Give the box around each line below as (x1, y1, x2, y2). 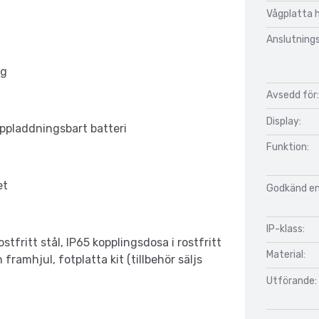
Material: (266, 249, 305, 261)
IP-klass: (266, 222, 305, 235)
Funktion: (266, 141, 309, 154)
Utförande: (266, 274, 317, 287)
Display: (266, 115, 301, 127)
